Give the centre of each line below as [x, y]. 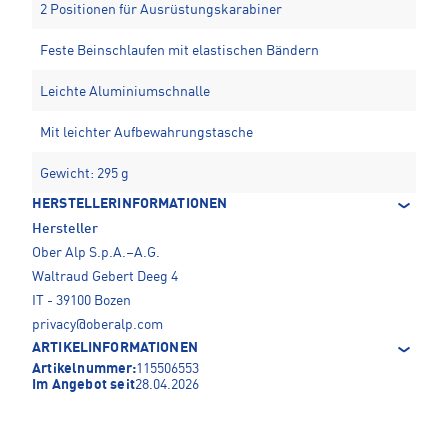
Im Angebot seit [83, 385]
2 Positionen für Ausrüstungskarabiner [161, 10]
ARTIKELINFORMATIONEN [115, 348]
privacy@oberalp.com [97, 325]
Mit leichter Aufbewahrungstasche [146, 133]
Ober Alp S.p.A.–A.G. [96, 253]
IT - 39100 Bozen [81, 301]
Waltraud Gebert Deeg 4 [105, 277]
